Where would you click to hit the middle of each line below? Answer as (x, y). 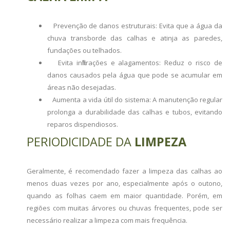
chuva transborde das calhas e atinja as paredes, (135, 38)
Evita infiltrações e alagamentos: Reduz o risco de (135, 63)
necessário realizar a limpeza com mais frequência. (107, 220)
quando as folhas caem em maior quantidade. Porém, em (124, 196)
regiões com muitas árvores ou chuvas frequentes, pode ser (124, 208)
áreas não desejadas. (82, 87)
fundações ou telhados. (85, 50)
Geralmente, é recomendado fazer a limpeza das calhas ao (124, 171)
